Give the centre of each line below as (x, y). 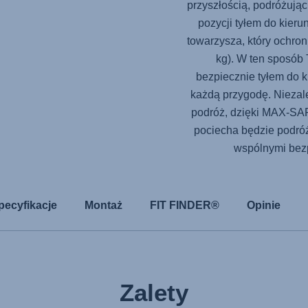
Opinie (264, 205)
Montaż (103, 205)
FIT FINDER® (185, 205)
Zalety (154, 293)
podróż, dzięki (226, 112)
